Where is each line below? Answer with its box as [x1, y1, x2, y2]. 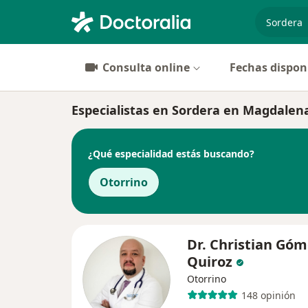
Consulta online [102, 60, 190, 75]
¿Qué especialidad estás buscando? [88, 146, 254, 160]
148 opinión [241, 288, 296, 302]
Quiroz [187, 252, 232, 271]
